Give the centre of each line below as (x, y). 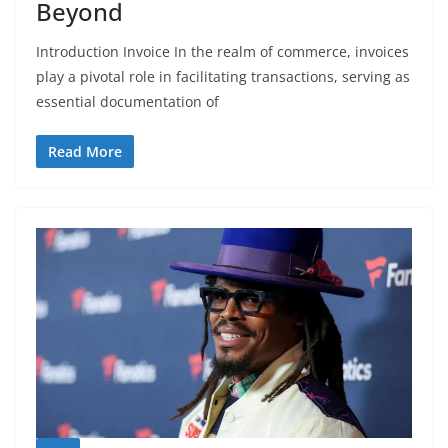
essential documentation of (127, 102)
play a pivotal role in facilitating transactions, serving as (223, 77)
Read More (85, 152)
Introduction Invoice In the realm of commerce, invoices (222, 52)
